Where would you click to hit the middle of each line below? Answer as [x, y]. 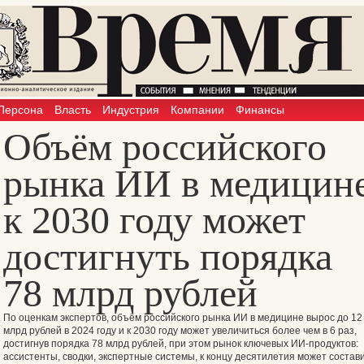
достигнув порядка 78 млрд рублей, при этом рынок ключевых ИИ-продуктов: [181, 344]
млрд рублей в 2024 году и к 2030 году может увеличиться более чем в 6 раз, [180, 331]
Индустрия [131, 110]
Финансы [260, 110]
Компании [197, 110]
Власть [73, 110]
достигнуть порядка [168, 256]
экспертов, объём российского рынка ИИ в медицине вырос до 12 [210, 318]
